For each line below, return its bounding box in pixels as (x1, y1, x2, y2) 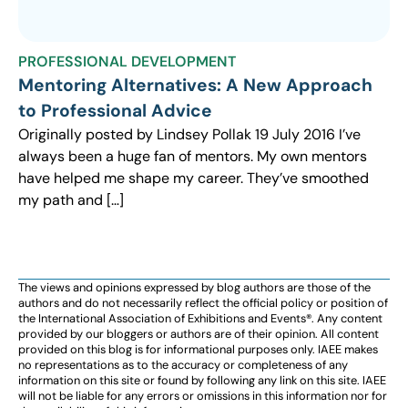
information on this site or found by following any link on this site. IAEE (18, 372, 386, 388)
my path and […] (18, 189, 124, 209)
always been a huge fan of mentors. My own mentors (18, 146, 367, 166)
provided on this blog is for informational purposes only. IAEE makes (18, 341, 378, 357)
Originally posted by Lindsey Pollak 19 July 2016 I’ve (18, 124, 361, 144)
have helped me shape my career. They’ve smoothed (18, 168, 369, 188)
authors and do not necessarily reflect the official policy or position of (18, 294, 388, 311)
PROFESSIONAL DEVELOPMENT (18, 51, 236, 71)
